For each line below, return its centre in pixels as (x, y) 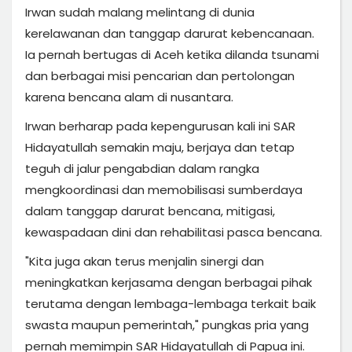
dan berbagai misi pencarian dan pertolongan (160, 75)
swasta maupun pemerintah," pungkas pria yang (167, 324)
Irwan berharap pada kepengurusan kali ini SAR (160, 126)
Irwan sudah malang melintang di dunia (140, 12)
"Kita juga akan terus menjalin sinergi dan (145, 261)
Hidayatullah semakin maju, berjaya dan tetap (160, 147)
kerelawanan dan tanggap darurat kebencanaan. (170, 33)
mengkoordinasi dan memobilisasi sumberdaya (164, 189)
